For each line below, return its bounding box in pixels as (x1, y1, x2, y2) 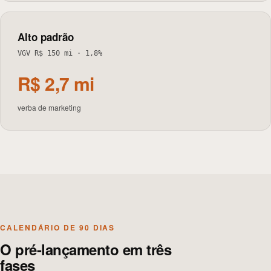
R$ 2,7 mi (18, 70, 94, 96)
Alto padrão (18, 30, 74, 44)
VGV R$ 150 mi (18, 49, 73, 57)
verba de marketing (18, 102, 81, 113)
